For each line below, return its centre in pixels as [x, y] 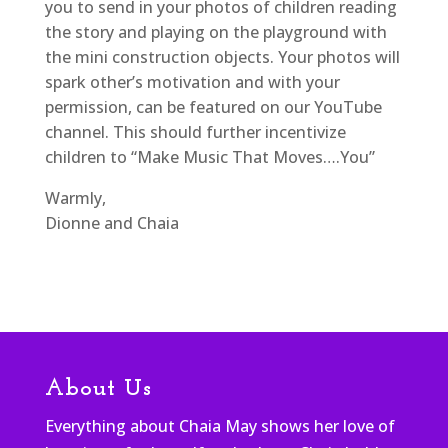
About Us [98, 389]
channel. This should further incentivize [195, 132]
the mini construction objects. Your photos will [222, 57]
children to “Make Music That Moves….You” [209, 157]
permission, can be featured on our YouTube [213, 107]
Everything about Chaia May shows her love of [219, 426]
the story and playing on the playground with [215, 32]
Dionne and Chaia [111, 223]
